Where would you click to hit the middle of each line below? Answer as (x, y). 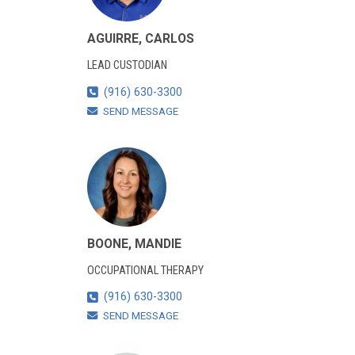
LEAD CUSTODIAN (127, 65)
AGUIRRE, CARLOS (140, 39)
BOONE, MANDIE (134, 243)
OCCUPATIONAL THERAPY (145, 270)
